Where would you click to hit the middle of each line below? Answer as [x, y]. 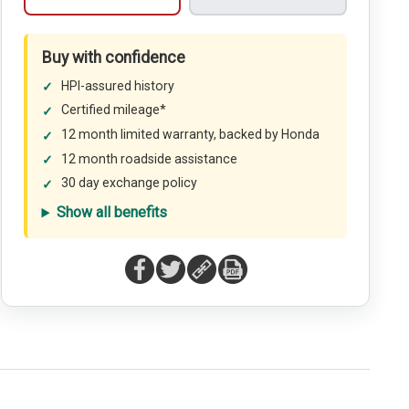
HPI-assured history [118, 85]
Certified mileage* [114, 110]
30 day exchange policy [130, 183]
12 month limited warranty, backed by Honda [191, 134]
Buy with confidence [113, 58]
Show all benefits [112, 213]
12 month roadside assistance [150, 158]
